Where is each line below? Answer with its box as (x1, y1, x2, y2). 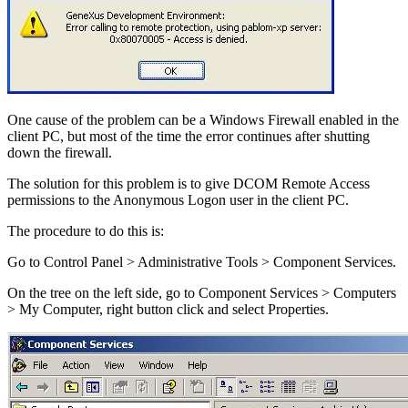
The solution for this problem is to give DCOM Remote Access (7, 175, 370, 191)
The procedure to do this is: (7, 222, 164, 239)
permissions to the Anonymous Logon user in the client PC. (7, 191, 349, 208)
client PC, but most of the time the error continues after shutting (7, 127, 370, 144)
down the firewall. (7, 144, 112, 160)
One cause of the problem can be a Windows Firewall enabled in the (7, 111, 399, 127)
